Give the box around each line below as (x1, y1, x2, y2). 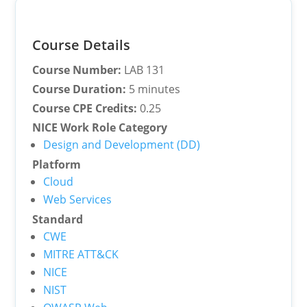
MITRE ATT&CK (43, 247, 119, 262)
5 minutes (126, 82, 181, 97)
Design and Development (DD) (43, 137, 201, 152)
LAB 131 (121, 62, 165, 77)
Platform (32, 157, 82, 172)
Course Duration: (32, 82, 127, 97)
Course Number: (32, 62, 122, 77)
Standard (32, 212, 84, 227)
